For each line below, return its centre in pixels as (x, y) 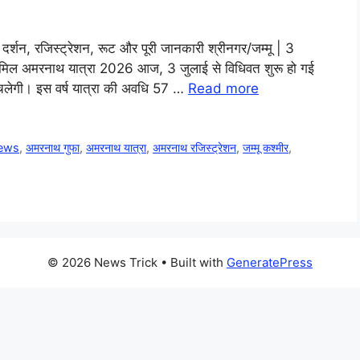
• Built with (192, 263)
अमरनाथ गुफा (53, 148)
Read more (223, 89)
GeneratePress (270, 263)
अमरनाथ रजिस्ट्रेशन (195, 148)
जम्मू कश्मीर (266, 148)
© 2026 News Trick (102, 263)
